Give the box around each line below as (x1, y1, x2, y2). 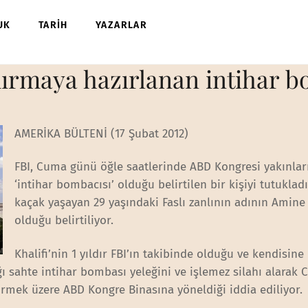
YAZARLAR (96, 19, 148, 32)
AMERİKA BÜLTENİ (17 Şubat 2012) (14, 126, 189, 142)
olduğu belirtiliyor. (14, 213, 114, 228)
